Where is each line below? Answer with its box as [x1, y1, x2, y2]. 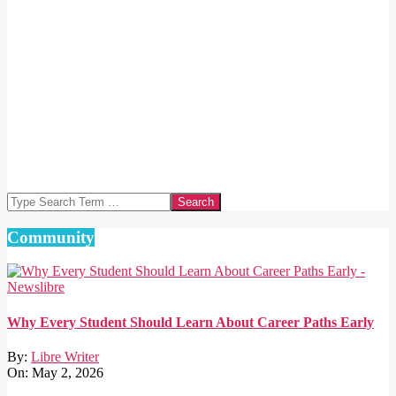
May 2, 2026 [32, 364, 103, 380]
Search [6, 191, 44, 207]
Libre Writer [31, 348, 99, 364]
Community [7, 227, 95, 247]
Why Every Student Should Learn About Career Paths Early [7, 314, 374, 330]
